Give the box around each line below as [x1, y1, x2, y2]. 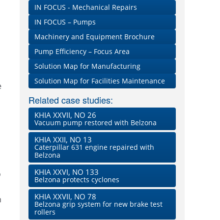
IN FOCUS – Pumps [34, 17, 96, 27]
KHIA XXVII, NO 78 [34, 192, 96, 202]
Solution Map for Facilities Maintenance [34, 76, 165, 86]
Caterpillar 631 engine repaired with [34, 142, 154, 152]
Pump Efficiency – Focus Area [34, 47, 130, 56]
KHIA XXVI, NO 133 [34, 167, 99, 177]
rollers [34, 207, 55, 217]
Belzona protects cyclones [34, 175, 119, 185]
